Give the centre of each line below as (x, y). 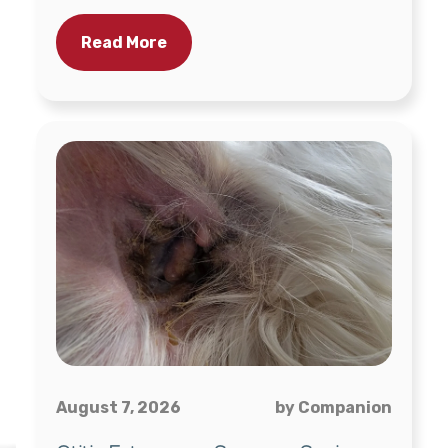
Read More (124, 42)
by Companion (333, 407)
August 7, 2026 (118, 407)
